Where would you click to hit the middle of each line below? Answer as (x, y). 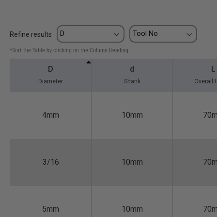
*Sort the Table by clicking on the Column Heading (69, 51)
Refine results (31, 35)
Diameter (51, 82)
